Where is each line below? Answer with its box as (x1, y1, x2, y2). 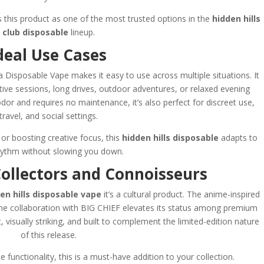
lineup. (68, 26, 95, 38)
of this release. (20, 229, 77, 240)
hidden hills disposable (121, 131, 219, 143)
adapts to (218, 131, 258, 143)
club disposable (2, 26, 68, 38)
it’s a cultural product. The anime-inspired (101, 188, 260, 200)
